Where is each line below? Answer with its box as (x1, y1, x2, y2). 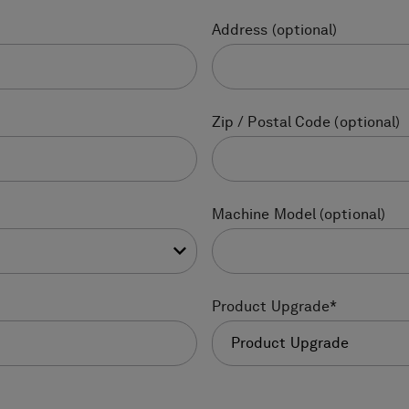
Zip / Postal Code (212, 115, 331, 131)
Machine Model (212, 207, 317, 223)
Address (212, 23, 268, 38)
